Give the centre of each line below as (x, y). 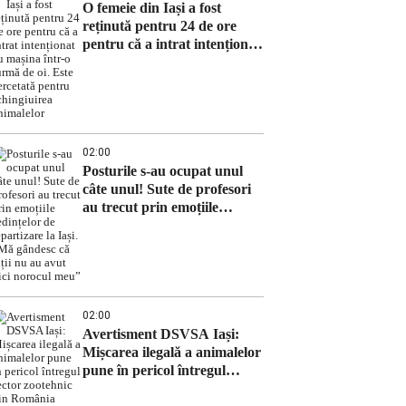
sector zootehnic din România (173, 388)
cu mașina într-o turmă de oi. (171, 62)
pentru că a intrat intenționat (171, 44)
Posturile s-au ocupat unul (163, 171)
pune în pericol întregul (154, 370)
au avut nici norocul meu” (162, 261)
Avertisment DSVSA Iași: (161, 334)
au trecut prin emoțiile (150, 207)
